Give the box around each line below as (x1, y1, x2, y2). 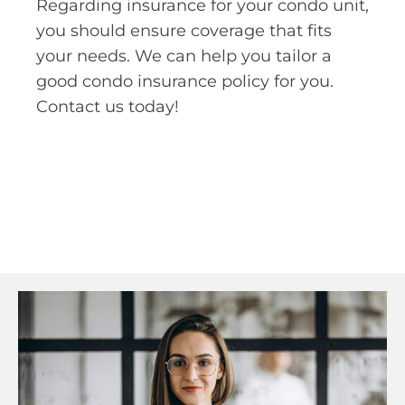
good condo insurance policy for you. (36, 71, 334, 92)
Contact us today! (36, 97, 179, 118)
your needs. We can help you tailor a (36, 46, 332, 67)
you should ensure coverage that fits (36, 21, 332, 42)
